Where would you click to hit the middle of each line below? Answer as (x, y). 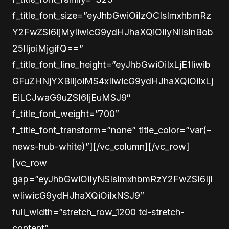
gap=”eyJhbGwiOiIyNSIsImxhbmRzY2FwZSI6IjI (112, 179)
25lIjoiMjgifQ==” (48, 48)
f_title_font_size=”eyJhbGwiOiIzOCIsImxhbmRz (112, 16)
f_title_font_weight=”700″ (66, 114)
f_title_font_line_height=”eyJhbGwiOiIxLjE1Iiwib (111, 65)
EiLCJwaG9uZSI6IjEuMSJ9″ (72, 97)
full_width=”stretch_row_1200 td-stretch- (98, 212)
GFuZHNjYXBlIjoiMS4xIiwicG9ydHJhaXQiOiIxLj (113, 81)
